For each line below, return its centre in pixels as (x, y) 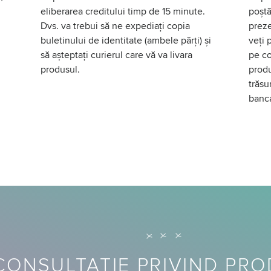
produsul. (60, 70)
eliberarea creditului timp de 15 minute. (123, 11)
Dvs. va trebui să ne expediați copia (116, 26)
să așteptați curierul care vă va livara (117, 55)
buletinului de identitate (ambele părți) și (126, 41)
